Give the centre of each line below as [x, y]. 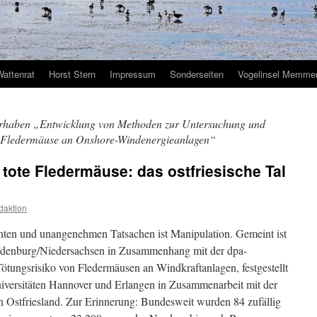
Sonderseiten [197, 74]
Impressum [133, 74]
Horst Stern [72, 74]
